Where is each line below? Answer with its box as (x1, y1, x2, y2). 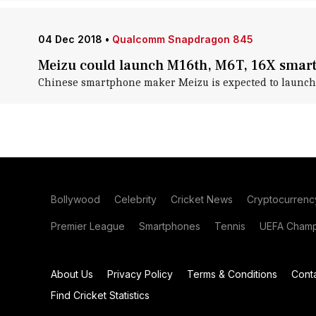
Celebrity (114, 193, 157, 205)
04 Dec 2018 (37, 33, 102, 45)
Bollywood (51, 193, 100, 205)
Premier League (51, 220, 125, 232)
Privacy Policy (107, 268, 173, 280)
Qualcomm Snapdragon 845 (111, 33, 253, 45)
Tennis (214, 220, 245, 232)
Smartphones (139, 220, 200, 232)
